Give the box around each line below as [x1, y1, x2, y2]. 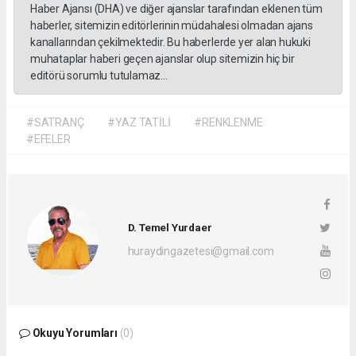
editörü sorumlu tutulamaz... [30, 68, 168, 82]
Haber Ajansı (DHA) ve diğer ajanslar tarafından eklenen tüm [30, 2, 323, 15]
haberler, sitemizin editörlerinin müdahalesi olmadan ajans [30, 18, 313, 32]
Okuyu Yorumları [29, 326, 120, 339]
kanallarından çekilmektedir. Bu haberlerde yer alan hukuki [30, 35, 311, 48]
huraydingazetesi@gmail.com [127, 245, 274, 258]
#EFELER [26, 132, 71, 145]
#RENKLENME [194, 115, 263, 129]
